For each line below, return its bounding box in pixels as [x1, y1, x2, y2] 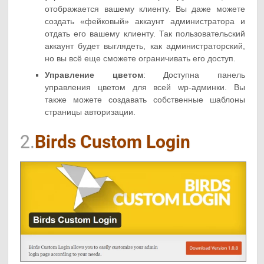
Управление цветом [45, 70, 143, 80]
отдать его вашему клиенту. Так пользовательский [45, 29, 245, 39]
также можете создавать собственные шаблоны [45, 95, 245, 105]
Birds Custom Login [35, 131, 191, 153]
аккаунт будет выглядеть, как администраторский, [45, 41, 245, 51]
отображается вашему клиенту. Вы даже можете [45, 4, 245, 14]
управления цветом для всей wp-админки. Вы [45, 82, 245, 93]
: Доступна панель [143, 70, 245, 80]
